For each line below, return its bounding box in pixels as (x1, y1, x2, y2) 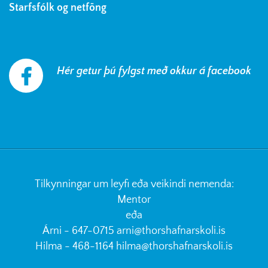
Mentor (117, 193, 151, 206)
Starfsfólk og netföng (9, 1, 111, 14)
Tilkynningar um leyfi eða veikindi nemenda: (34, 178, 234, 190)
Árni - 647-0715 (42, 224, 117, 237)
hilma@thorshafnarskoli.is (116, 240, 233, 252)
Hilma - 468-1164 (35, 240, 116, 252)
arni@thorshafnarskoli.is (117, 224, 226, 237)
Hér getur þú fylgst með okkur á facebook (57, 65, 251, 77)
